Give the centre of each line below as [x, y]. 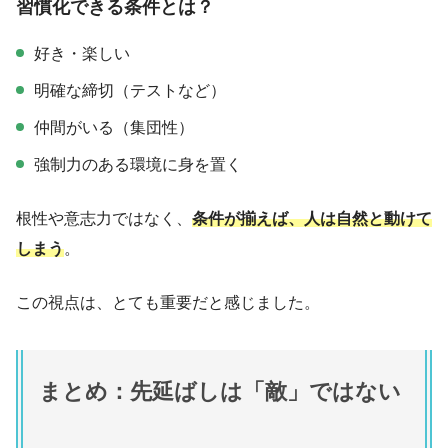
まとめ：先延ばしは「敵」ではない [220, 392]
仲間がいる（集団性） [114, 128]
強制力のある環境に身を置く [138, 165]
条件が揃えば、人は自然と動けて [312, 219]
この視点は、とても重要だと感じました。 [168, 303]
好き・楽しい [82, 54]
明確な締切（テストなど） [130, 91]
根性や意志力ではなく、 [104, 219]
